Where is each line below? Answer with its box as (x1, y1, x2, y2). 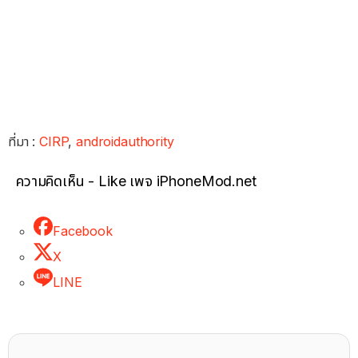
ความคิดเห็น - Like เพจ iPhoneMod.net (16, 173, 257, 190)
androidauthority (76, 133, 174, 150)
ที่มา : (8, 133, 40, 150)
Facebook (53, 223, 113, 240)
